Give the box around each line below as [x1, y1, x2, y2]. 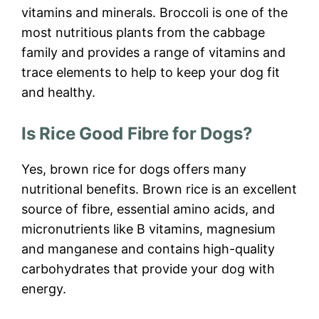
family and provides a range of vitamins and [21, 45, 286, 61]
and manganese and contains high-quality [21, 241, 275, 257]
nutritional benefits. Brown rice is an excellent [21, 182, 297, 197]
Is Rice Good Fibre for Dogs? [21, 123, 253, 145]
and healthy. [21, 85, 95, 100]
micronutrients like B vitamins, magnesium [21, 221, 276, 237]
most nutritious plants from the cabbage [21, 25, 265, 41]
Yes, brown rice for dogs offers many [21, 162, 246, 177]
